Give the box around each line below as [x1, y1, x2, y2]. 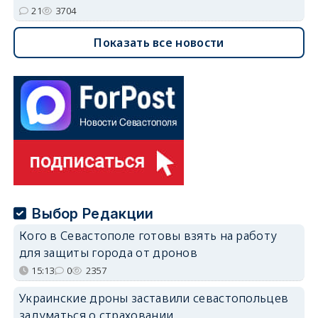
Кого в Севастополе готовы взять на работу [18, 227, 278, 243]
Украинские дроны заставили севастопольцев [18, 290, 289, 306]
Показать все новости [94, 34, 224, 50]
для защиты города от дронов [18, 244, 198, 261]
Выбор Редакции [32, 204, 154, 222]
